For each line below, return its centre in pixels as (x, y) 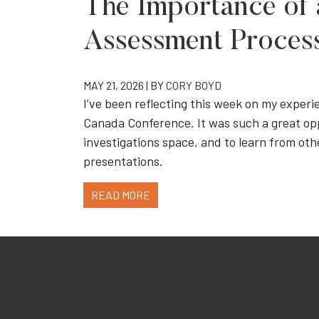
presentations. (123, 161)
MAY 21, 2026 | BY (125, 85)
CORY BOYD (194, 85)
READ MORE (121, 195)
